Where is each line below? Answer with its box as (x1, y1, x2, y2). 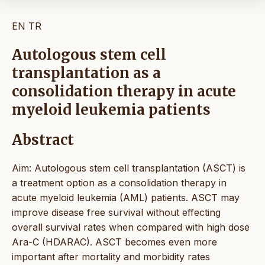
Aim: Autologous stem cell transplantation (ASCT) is (12, 161, 245, 174)
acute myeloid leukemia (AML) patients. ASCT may (12, 191, 240, 203)
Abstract (12, 130, 74, 149)
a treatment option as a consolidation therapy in (12, 176, 227, 189)
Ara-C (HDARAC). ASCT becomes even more (12, 235, 217, 248)
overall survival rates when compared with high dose (12, 221, 250, 233)
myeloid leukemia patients (12, 100, 211, 119)
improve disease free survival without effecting (12, 206, 221, 218)
